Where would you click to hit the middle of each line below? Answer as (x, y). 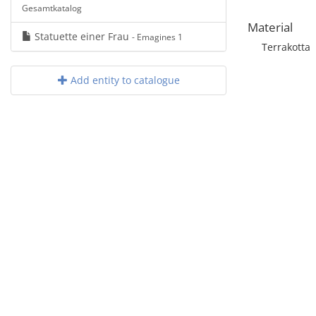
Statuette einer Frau (82, 36)
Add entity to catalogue (123, 80)
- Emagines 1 (157, 37)
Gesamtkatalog (52, 8)
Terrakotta (286, 47)
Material (270, 27)
